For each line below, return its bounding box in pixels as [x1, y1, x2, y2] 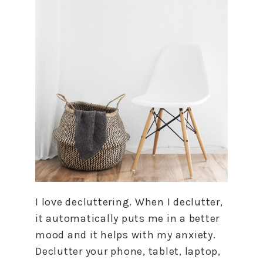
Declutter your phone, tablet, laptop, [35, 244, 221, 258]
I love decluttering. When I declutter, [35, 195, 223, 208]
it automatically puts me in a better [35, 211, 220, 225]
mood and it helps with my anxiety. [35, 228, 216, 241]
